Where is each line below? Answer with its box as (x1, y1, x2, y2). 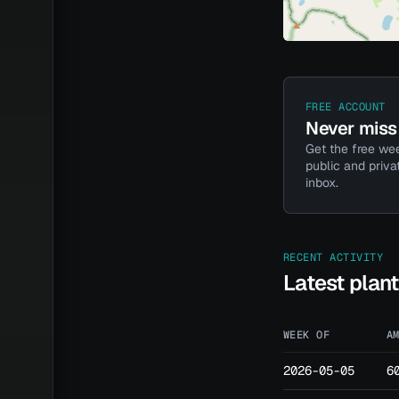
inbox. (305, 174, 338, 191)
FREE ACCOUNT (305, 99, 386, 114)
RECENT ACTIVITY (283, 249, 384, 265)
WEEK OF (283, 327, 330, 342)
